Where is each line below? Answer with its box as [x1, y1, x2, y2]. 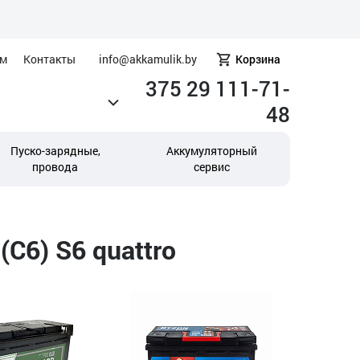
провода [32, 159, 78, 174]
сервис [194, 159, 230, 174]
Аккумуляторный [166, 143, 257, 158]
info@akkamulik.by [99, 51, 197, 67]
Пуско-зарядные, [10, 143, 100, 158]
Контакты [23, 51, 76, 67]
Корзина [235, 51, 280, 67]
